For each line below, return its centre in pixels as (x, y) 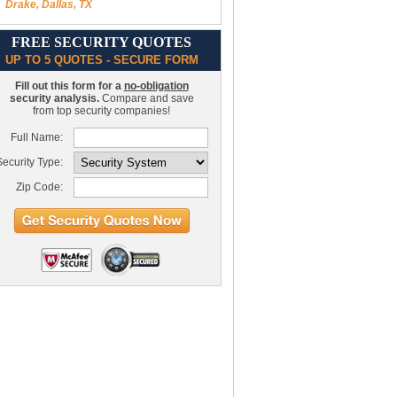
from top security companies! (101, 111)
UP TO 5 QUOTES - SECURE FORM (101, 60)
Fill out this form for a (69, 86)
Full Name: (36, 137)
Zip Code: (39, 187)
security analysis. (54, 98)
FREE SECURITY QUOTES (101, 42)
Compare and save (146, 98)
